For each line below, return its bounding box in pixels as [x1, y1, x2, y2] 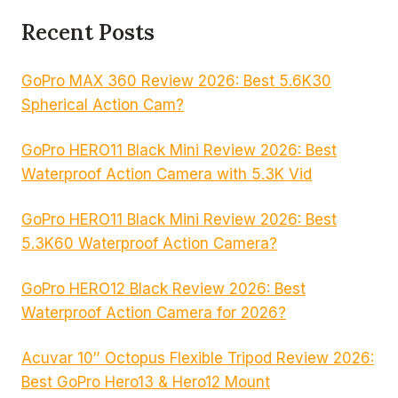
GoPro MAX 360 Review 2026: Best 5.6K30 [21, 71, 331, 90]
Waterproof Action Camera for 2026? [21, 303, 286, 322]
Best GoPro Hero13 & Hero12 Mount [21, 372, 270, 391]
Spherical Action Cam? [21, 95, 184, 114]
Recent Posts [21, 19, 155, 47]
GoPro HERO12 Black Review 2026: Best [21, 279, 306, 298]
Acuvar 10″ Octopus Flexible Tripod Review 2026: [21, 348, 374, 367]
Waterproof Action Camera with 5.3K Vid [21, 164, 312, 183]
